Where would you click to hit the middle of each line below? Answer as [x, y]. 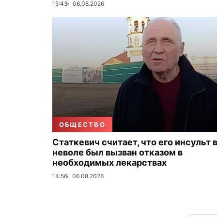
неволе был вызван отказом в [117, 152]
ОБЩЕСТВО [82, 124]
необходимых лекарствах [109, 163]
